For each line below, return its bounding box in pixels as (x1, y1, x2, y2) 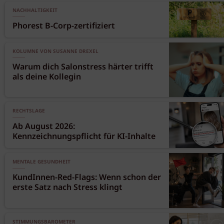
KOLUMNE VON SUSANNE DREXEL (12, 47, 98, 55)
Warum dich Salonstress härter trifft (12, 61, 153, 73)
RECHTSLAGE (12, 107, 45, 115)
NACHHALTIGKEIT (12, 6, 57, 14)
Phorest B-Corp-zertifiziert (12, 20, 115, 32)
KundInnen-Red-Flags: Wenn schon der (12, 171, 161, 184)
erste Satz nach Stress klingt (12, 181, 122, 194)
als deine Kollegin (12, 71, 81, 83)
